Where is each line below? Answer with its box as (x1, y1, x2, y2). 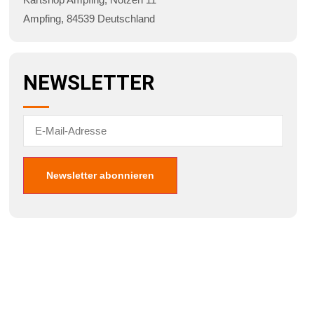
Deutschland (97, 13, 155, 25)
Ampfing (22, 13, 61, 25)
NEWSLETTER (22, 71, 154, 95)
